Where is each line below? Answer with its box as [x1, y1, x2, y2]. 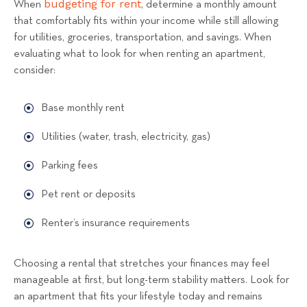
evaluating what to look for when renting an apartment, [14, 49, 265, 60]
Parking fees [41, 160, 98, 171]
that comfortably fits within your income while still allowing [14, 16, 278, 27]
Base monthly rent [41, 102, 125, 114]
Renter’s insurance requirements [41, 217, 190, 229]
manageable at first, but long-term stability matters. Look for [14, 274, 289, 286]
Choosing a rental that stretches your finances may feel [14, 258, 269, 269]
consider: [14, 65, 56, 77]
